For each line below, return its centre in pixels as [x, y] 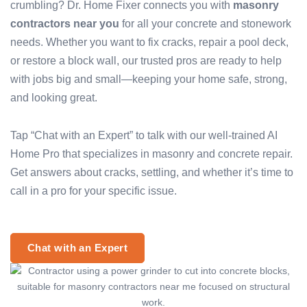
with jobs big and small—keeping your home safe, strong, [149, 79]
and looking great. [54, 97]
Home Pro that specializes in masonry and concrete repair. [151, 153]
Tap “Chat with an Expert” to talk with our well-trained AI [144, 135]
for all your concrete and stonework [205, 23]
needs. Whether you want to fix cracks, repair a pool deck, [149, 42]
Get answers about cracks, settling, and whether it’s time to [152, 172]
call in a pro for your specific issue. [94, 191]
